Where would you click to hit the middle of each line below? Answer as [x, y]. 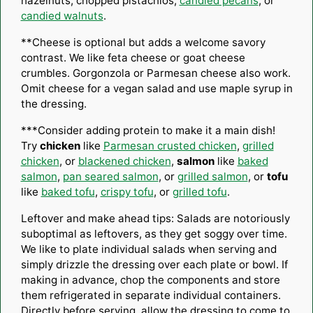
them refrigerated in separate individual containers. [151, 295]
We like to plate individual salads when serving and [148, 249]
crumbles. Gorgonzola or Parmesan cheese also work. [155, 73]
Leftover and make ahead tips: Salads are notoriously [155, 218]
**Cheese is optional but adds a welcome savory [143, 42]
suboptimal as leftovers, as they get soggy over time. [154, 233]
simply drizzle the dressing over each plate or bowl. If [154, 264]
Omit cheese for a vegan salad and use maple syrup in [156, 88]
